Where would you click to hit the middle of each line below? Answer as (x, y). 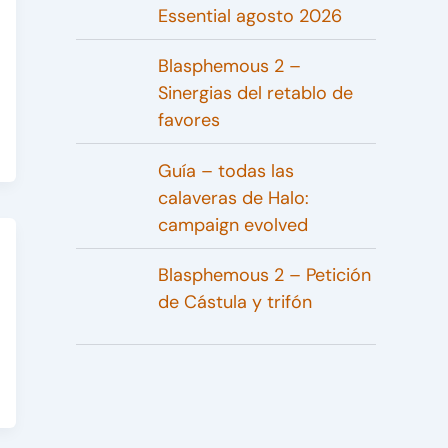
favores (188, 120)
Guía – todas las (225, 170)
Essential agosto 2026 (249, 15)
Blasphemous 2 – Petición (264, 275)
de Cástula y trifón (234, 302)
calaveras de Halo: (233, 197)
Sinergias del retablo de (255, 93)
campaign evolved (232, 224)
